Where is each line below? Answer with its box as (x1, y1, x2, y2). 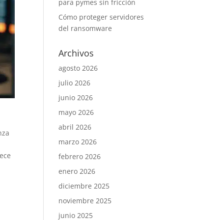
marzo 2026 (58, 137, 97, 146)
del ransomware (58, 24, 112, 33)
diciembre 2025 (58, 181, 110, 191)
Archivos (58, 47, 94, 59)
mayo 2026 (58, 108, 94, 117)
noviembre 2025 (58, 196, 112, 205)
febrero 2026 (58, 152, 101, 161)
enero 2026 (58, 166, 96, 176)
